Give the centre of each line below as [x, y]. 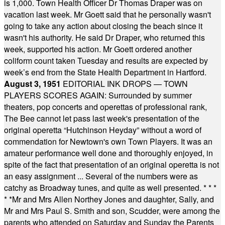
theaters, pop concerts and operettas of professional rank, [105, 107]
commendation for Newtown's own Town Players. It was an [108, 141]
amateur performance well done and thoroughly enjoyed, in [108, 153]
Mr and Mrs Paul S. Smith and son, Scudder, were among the [112, 211]
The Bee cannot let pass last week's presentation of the [102, 118]
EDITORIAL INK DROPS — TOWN [125, 84]
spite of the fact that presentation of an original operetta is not [111, 164]
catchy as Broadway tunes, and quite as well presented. [104, 188]
